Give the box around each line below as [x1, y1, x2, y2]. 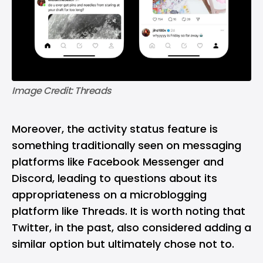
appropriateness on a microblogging [12, 187, 207, 202]
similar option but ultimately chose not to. [12, 237, 234, 251]
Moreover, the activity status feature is [12, 122, 218, 136]
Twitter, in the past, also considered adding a [12, 220, 251, 235]
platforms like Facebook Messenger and [12, 154, 224, 169]
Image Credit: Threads [12, 84, 112, 97]
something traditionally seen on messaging [12, 138, 241, 153]
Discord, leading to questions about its [12, 171, 217, 186]
